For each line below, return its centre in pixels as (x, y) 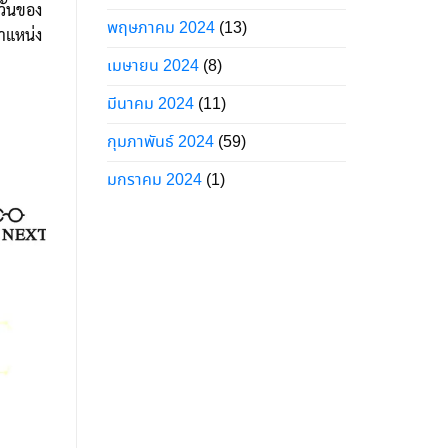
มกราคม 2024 (154, 180)
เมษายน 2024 (153, 66)
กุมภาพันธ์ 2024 (160, 142)
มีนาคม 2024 (150, 104)
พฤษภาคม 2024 (161, 28)
